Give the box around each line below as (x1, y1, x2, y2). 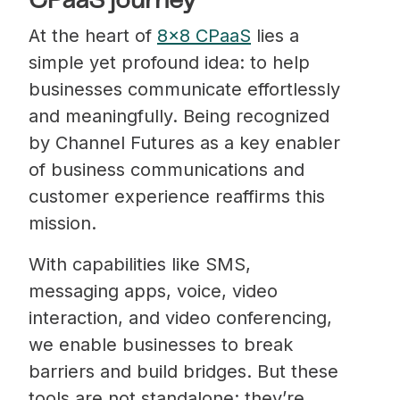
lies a (251, 24, 299, 46)
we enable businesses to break (29, 333, 293, 355)
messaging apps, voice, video (29, 279, 278, 302)
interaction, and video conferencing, (29, 306, 332, 329)
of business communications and (29, 158, 304, 180)
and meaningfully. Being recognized (29, 104, 329, 127)
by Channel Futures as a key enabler (29, 131, 340, 154)
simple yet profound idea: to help (29, 51, 310, 73)
